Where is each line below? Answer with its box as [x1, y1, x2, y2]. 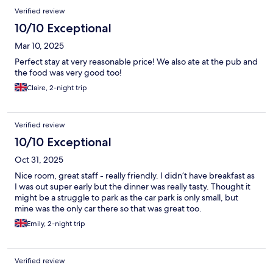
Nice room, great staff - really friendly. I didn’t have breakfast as [15, 170, 255, 182]
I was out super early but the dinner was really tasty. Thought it [15, 181, 250, 193]
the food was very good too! [15, 67, 122, 79]
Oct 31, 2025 [15, 154, 63, 166]
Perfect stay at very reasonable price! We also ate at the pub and [15, 56, 258, 68]
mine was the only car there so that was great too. [15, 203, 202, 214]
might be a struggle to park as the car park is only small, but [15, 192, 238, 204]
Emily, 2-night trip [27, 219, 85, 229]
